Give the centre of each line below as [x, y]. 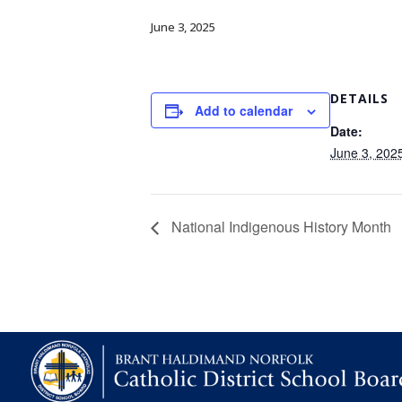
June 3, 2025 [183, 27]
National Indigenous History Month [280, 227]
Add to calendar [244, 110]
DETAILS [359, 98]
